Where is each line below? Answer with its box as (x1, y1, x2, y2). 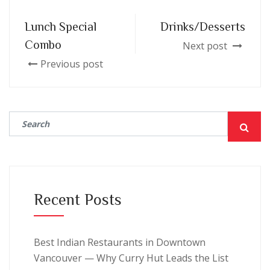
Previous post (40, 57, 103, 71)
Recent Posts (34, 191, 122, 207)
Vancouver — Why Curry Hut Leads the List (34, 251, 228, 265)
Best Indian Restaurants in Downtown (34, 236, 206, 249)
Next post (183, 39, 230, 52)
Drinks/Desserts (160, 20, 245, 32)
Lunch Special (25, 20, 96, 32)
